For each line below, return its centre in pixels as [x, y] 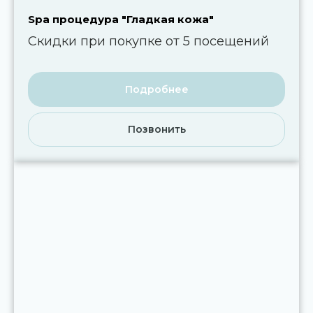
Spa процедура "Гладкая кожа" [121, 20]
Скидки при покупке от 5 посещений [148, 42]
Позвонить [156, 129]
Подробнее [156, 89]
